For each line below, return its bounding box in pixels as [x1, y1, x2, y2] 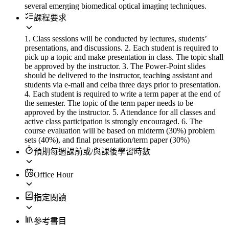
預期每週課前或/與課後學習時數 [34, 147, 150, 156]
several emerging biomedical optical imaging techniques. [25, 1, 207, 10]
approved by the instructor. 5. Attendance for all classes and [25, 107, 216, 117]
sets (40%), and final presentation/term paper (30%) [25, 135, 190, 144]
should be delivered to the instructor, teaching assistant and [25, 71, 213, 80]
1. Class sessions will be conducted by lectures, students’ [25, 34, 207, 43]
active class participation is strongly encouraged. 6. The [25, 117, 202, 126]
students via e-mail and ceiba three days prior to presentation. [25, 80, 220, 89]
